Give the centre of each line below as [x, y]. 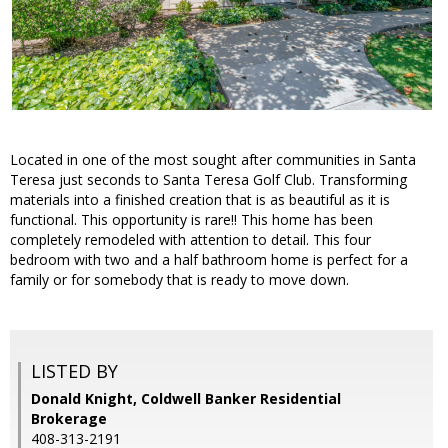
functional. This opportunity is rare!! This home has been [191, 220]
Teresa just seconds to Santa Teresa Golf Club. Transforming [208, 180]
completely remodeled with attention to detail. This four [190, 240]
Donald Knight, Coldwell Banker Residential [186, 399]
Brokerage [69, 419]
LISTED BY [74, 371]
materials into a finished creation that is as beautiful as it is [200, 200]
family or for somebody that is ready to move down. [179, 280]
